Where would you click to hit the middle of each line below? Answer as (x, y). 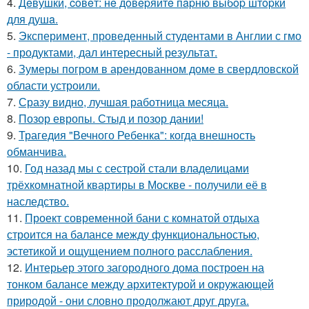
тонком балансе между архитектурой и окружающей (140, 284)
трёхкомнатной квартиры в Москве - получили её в (137, 185)
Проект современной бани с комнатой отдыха (142, 218)
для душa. (32, 19)
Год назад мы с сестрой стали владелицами (137, 168)
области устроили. (53, 86)
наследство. (38, 201)
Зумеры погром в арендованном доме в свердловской (159, 69)
